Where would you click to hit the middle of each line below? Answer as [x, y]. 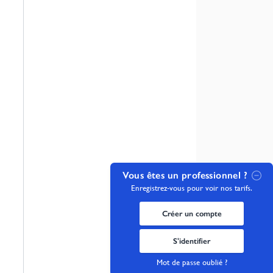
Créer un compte [192, 213]
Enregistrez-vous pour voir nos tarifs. [192, 188]
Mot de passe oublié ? [192, 262]
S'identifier [192, 241]
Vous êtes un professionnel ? [185, 175]
